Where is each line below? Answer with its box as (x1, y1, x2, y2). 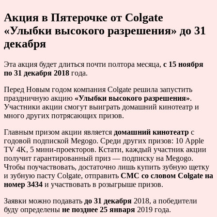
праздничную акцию (4, 93, 75, 102)
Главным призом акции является (4, 127, 114, 136)
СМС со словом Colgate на (121, 171, 213, 180)
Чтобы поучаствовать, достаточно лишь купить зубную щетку (4, 162, 209, 171)
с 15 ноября (163, 60, 203, 68)
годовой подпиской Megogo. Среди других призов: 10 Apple (4, 136, 204, 145)
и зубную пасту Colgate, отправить (4, 171, 121, 180)
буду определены (4, 205, 62, 214)
